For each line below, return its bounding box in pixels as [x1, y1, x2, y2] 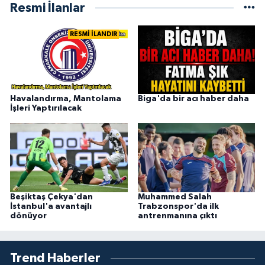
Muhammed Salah [137, 192, 212, 201]
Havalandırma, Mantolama [10, 95, 121, 104]
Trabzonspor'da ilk [137, 202, 219, 211]
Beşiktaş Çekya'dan [10, 192, 93, 201]
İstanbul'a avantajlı [10, 202, 92, 211]
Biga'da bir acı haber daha [137, 95, 249, 104]
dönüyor [10, 211, 47, 220]
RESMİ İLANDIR [69, 31, 117, 37]
